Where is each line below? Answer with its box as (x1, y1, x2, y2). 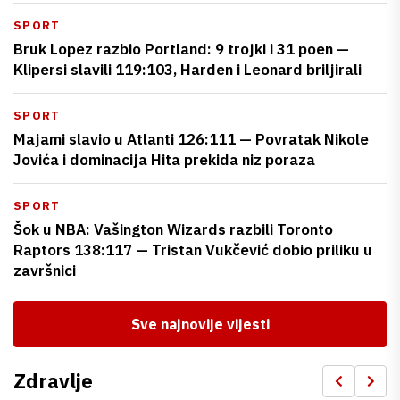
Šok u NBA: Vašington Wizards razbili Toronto (13, 219, 333, 239)
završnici (13, 260, 76, 280)
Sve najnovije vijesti (130, 314, 270, 333)
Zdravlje (13, 368, 93, 395)
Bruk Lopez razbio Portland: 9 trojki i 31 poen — (13, 38, 349, 59)
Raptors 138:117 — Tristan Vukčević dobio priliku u (13, 239, 372, 260)
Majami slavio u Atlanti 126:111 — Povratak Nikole (13, 129, 369, 149)
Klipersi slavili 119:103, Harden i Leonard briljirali (13, 59, 362, 79)
